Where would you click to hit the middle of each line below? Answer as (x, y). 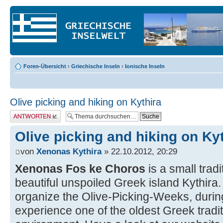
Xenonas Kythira (69, 152)
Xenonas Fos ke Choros (82, 169)
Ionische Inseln (145, 66)
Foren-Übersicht (45, 66)
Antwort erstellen (30, 113)
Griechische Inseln (96, 66)
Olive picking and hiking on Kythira (86, 102)
